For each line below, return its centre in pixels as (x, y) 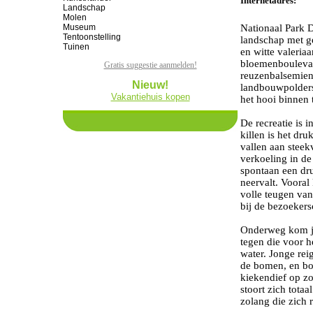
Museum (79, 27)
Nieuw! (150, 85)
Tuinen (76, 47)
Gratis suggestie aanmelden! (150, 65)
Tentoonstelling (92, 37)
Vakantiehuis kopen (150, 97)
